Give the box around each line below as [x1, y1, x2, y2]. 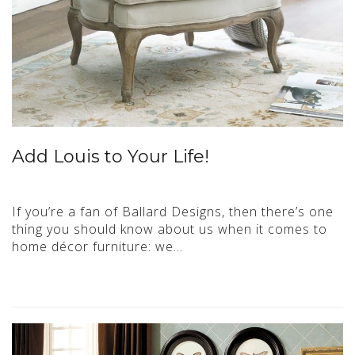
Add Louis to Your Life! [12, 146, 209, 167]
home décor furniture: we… [12, 238, 183, 255]
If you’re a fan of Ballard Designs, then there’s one [12, 203, 334, 220]
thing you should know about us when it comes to [12, 220, 327, 238]
